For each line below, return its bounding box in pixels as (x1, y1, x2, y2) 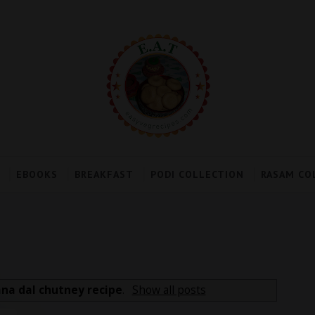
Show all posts (131, 282, 206, 297)
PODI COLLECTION (150, 168, 244, 181)
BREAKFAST (74, 168, 134, 181)
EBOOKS (15, 168, 58, 181)
